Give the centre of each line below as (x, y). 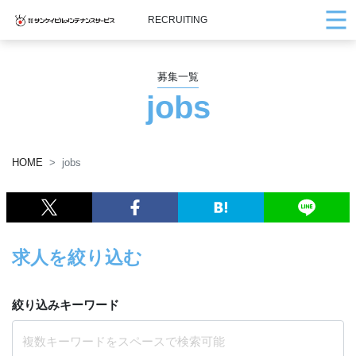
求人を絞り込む (77, 258)
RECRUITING (178, 20)
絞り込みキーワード (66, 305)
